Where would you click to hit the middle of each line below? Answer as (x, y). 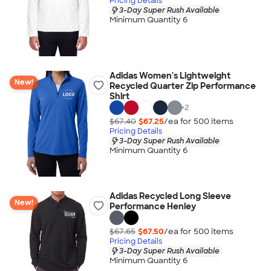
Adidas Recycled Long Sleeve (170, 196)
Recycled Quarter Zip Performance (182, 86)
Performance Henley (152, 206)
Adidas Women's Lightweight (170, 76)
